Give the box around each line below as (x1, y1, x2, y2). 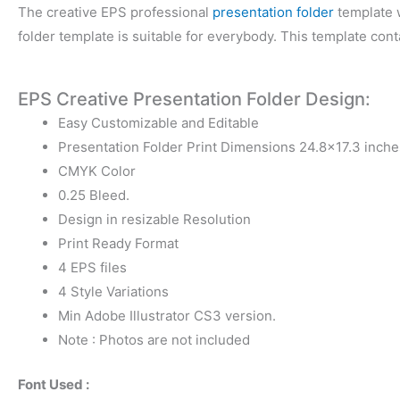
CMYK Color (58, 162, 136, 180)
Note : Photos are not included (58, 331, 250, 349)
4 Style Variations (58, 283, 169, 301)
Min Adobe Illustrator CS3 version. (58, 307, 276, 325)
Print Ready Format (58, 235, 179, 253)
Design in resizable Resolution (58, 211, 251, 229)
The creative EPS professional (18, 4, 212, 21)
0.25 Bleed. (58, 187, 129, 204)
